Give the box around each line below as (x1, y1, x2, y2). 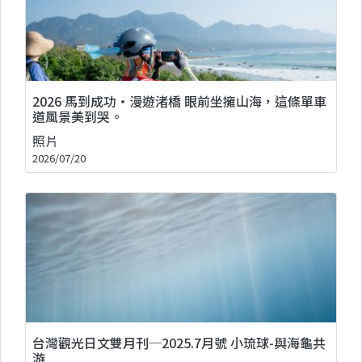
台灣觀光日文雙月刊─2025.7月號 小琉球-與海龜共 (32, 332, 326, 352)
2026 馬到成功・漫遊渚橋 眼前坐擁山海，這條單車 (32, 90, 326, 111)
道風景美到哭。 (32, 106, 123, 126)
